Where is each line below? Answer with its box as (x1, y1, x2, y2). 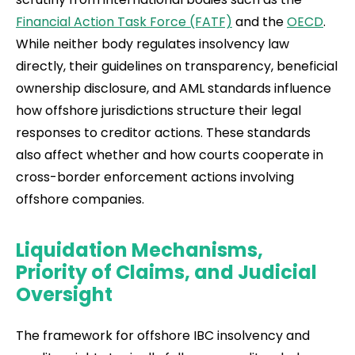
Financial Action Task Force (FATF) (16, 12, 232, 31)
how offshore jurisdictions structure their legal (16, 101, 301, 120)
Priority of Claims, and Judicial (16, 258, 317, 285)
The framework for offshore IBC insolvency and (16, 326, 310, 345)
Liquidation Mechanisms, (16, 236, 263, 263)
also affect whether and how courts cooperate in (16, 145, 323, 164)
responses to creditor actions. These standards (16, 123, 311, 142)
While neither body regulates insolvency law (16, 34, 289, 53)
